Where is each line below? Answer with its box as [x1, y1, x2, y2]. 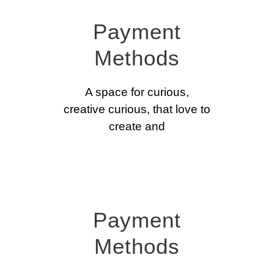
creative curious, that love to [64, 103, 210, 116]
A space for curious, [85, 86, 189, 99]
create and [109, 120, 165, 133]
